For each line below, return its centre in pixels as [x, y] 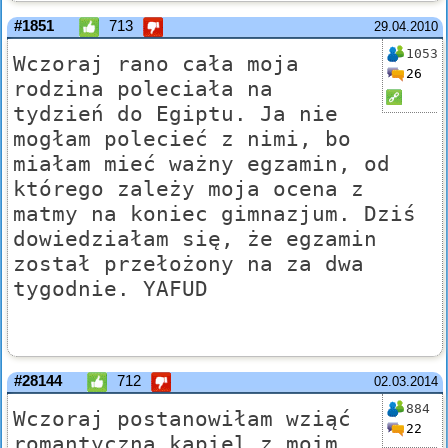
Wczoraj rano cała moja [156, 64]
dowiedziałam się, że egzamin [195, 239]
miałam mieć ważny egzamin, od [201, 164]
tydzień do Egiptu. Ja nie [175, 114]
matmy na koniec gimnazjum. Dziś [214, 214]
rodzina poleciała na [143, 89]
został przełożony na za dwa [188, 264]
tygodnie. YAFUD [110, 289]
